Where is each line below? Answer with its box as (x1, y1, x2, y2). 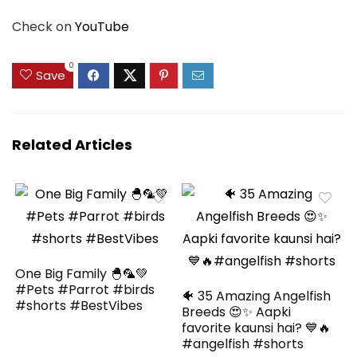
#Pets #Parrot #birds (15, 280, 155, 299)
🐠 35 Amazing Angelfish (182, 286, 331, 305)
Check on (12, 17, 75, 36)
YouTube (75, 17, 129, 36)
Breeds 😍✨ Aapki (182, 302, 292, 321)
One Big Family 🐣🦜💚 (15, 264, 149, 283)
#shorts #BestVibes (15, 296, 143, 315)
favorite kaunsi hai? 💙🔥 (182, 318, 331, 337)
